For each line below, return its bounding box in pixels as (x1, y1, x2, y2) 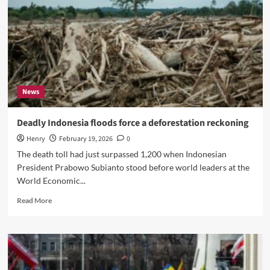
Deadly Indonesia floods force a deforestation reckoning (16, 116, 249, 130)
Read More (16, 196, 52, 205)
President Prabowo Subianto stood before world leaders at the (16, 162, 250, 172)
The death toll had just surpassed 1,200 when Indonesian (16, 149, 227, 159)
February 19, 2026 (58, 134, 113, 144)
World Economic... (16, 175, 86, 186)
